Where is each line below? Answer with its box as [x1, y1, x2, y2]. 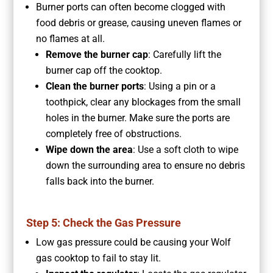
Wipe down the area [45, 144, 133, 156]
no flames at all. [35, 33, 105, 45]
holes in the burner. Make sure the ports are [45, 112, 230, 124]
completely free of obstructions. [45, 128, 182, 140]
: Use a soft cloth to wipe [132, 144, 238, 156]
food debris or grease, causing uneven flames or [35, 17, 241, 29]
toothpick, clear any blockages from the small [45, 96, 241, 108]
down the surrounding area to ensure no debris [45, 160, 245, 172]
